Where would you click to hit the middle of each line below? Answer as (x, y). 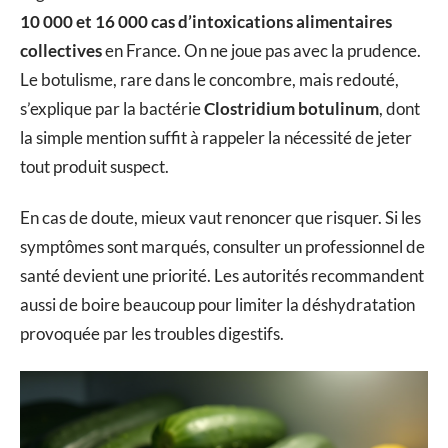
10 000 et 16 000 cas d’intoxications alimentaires (206, 21)
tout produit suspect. (94, 166)
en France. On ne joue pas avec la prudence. (261, 50)
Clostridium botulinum (291, 108)
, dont (399, 108)
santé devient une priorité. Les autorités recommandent (222, 276)
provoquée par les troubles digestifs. (152, 334)
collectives (61, 50)
